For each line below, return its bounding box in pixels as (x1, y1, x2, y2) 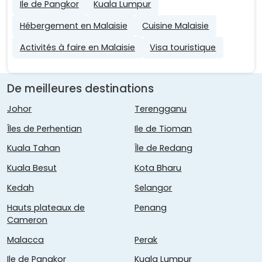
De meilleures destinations (7, 80, 154, 96)
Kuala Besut (7, 162, 57, 174)
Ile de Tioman (135, 122, 192, 135)
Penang (135, 201, 167, 213)
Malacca (7, 233, 44, 246)
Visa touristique (150, 41, 216, 53)
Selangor (135, 181, 173, 194)
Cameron (7, 213, 47, 226)
